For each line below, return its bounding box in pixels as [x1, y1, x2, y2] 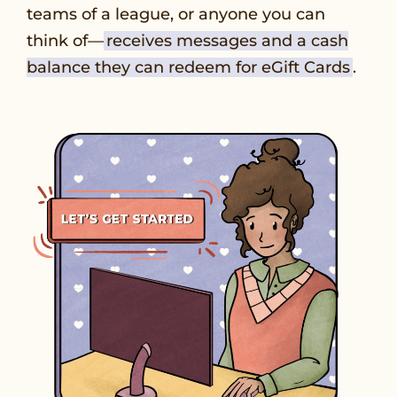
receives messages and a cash [106, 30, 348, 51]
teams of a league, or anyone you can [27, 4, 325, 24]
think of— [27, 30, 104, 51]
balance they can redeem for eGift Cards [27, 57, 350, 77]
